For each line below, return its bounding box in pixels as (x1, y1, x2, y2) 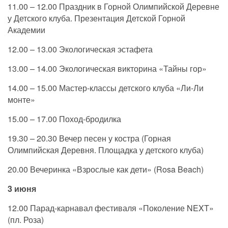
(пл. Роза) (8, 214, 44, 226)
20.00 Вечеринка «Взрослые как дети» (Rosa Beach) (8, 163, 204, 176)
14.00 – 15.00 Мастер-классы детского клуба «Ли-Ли (8, 82, 204, 94)
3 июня (8, 183, 36, 195)
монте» (8, 94, 35, 106)
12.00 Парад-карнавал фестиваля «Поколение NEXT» (8, 202, 214, 214)
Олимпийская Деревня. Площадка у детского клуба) (8, 144, 204, 156)
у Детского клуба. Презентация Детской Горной (8, 12, 185, 24)
